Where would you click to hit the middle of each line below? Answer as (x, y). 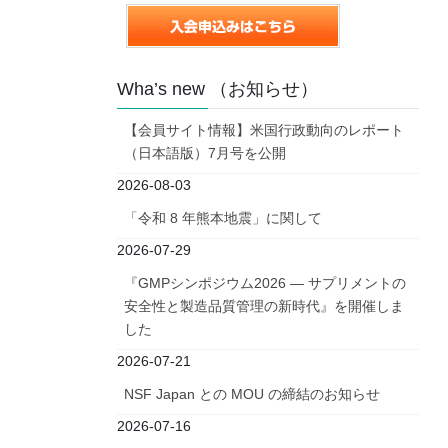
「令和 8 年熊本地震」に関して (223, 218)
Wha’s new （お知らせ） (217, 89)
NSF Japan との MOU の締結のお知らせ (252, 394)
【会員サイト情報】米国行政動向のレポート (264, 130)
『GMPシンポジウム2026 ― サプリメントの (265, 283)
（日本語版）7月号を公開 (205, 153)
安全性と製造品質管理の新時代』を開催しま (264, 306)
